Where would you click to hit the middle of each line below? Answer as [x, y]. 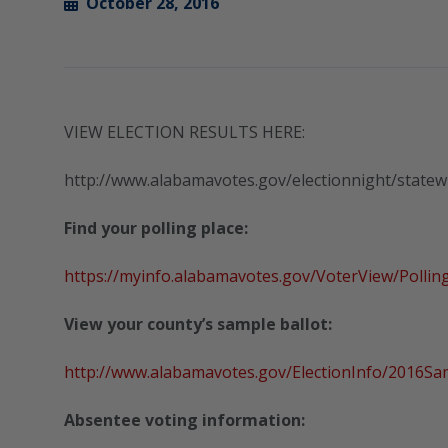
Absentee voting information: [184, 420]
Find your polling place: [156, 228]
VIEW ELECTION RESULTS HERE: [184, 132]
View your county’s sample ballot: [198, 324]
